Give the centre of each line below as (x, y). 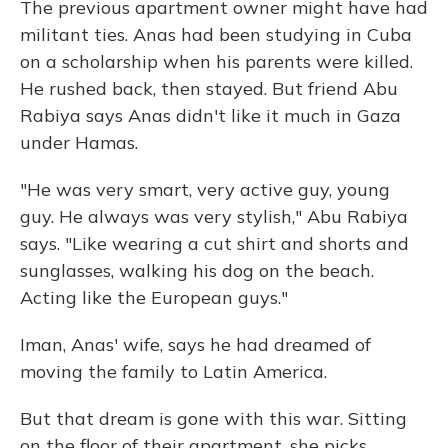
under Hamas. (79, 142)
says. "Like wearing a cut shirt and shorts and (214, 243)
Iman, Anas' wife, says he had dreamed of (195, 344)
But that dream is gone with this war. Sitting (213, 418)
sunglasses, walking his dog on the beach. (197, 270)
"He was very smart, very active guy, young (205, 189)
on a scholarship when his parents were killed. (216, 61)
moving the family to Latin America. (173, 371)
